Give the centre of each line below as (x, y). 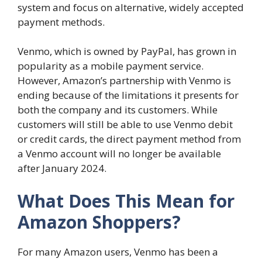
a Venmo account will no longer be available (119, 154)
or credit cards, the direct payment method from (129, 139)
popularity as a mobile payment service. (111, 66)
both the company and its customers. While (118, 110)
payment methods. (61, 22)
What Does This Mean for (126, 201)
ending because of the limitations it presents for (128, 95)
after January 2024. (62, 168)
